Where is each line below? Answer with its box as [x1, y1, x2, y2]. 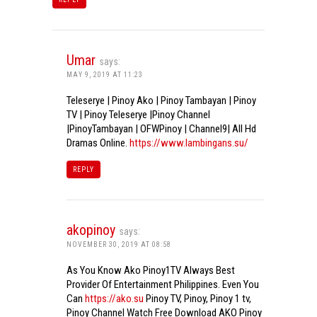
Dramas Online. [67, 137, 129, 150]
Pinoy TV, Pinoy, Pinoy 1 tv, [144, 292, 251, 306]
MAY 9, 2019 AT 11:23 [67, 71, 143, 79]
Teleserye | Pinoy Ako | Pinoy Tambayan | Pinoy [67, 94, 256, 108]
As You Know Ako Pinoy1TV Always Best [67, 264, 235, 277]
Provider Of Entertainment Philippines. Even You [67, 278, 259, 292]
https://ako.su [85, 292, 144, 306]
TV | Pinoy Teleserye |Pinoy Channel [67, 108, 210, 122]
